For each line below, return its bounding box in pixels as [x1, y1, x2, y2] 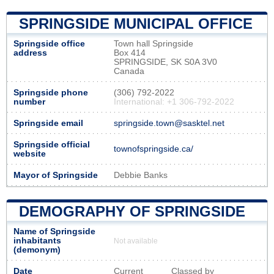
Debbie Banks [114, 170, 168, 180]
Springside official [13, 139, 90, 149]
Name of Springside [13, 226, 95, 236]
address [13, 48, 47, 57]
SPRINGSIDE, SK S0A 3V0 [114, 57, 217, 67]
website [13, 149, 46, 158]
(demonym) [13, 245, 61, 254]
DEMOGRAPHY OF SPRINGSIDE [19, 202, 245, 220]
